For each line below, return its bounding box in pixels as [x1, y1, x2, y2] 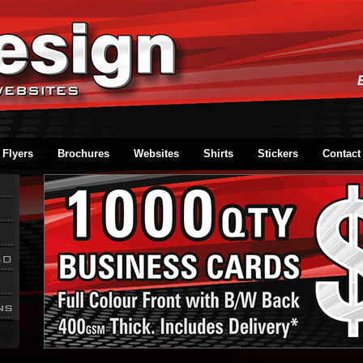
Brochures [58, 147, 109, 160]
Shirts [203, 147, 233, 160]
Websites [134, 147, 179, 160]
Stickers [258, 147, 298, 160]
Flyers [2, 147, 33, 160]
